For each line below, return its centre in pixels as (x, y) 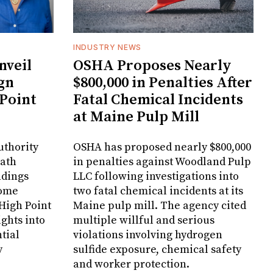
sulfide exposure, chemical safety (157, 249)
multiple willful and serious (144, 220)
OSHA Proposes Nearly (152, 66)
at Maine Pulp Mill (136, 117)
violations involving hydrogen (148, 235)
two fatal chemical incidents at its (158, 191)
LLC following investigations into (156, 176)
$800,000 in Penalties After (163, 83)
